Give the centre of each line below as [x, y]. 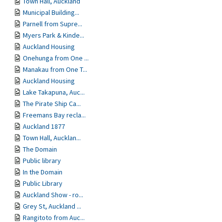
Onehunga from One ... [56, 58]
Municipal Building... [51, 12]
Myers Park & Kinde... [54, 35]
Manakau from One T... [55, 69]
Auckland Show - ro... [53, 195]
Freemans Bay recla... [54, 115]
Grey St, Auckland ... [52, 206]
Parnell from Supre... [53, 24]
